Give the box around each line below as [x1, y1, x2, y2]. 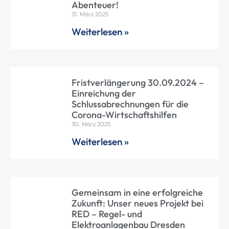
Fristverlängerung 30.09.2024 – [72, 77, 204, 89]
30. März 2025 [72, 120, 110, 128]
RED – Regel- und [72, 208, 142, 220]
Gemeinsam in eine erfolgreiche [72, 187, 203, 199]
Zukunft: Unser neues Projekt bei [72, 197, 203, 210]
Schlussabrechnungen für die [72, 98, 189, 110]
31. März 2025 [72, 10, 108, 18]
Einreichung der [72, 87, 136, 100]
